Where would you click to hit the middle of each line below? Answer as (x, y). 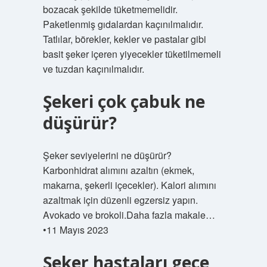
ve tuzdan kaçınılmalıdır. (93, 69)
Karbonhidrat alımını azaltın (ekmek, (118, 170)
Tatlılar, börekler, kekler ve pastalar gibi (124, 39)
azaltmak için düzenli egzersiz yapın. (120, 200)
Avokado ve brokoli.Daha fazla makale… (129, 215)
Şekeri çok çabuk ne (124, 101)
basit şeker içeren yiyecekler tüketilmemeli (132, 54)
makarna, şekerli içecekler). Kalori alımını (129, 185)
